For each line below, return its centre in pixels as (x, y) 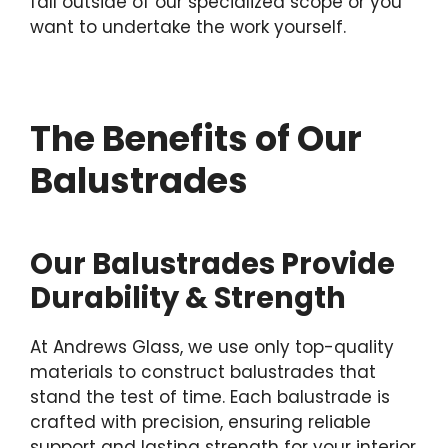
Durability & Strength (188, 298)
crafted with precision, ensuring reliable (200, 422)
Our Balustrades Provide (212, 264)
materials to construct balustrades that (203, 372)
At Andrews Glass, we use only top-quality (212, 347)
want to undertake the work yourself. (188, 27)
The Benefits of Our (196, 139)
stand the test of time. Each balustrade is (210, 397)
